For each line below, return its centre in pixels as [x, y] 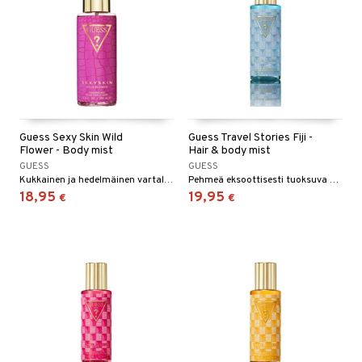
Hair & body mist [229, 151]
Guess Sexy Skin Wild [71, 138]
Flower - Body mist [66, 151]
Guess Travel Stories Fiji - [250, 138]
